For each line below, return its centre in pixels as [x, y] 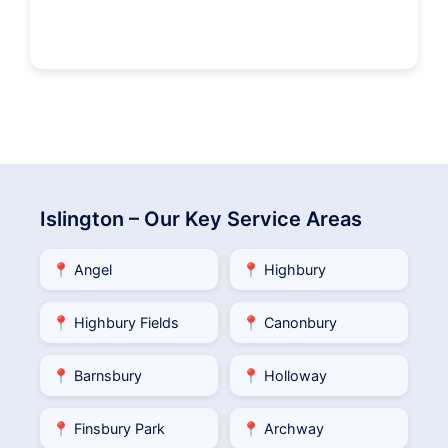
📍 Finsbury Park [108, 428]
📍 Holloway [284, 375]
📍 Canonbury [289, 322]
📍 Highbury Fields [115, 322]
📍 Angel [82, 269]
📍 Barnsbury [97, 375]
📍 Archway [283, 428]
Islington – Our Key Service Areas [201, 218]
